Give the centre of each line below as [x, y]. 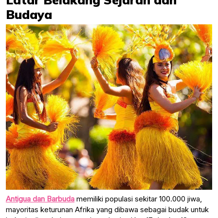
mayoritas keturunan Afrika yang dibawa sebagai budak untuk [107, 209]
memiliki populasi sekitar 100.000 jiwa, [138, 199]
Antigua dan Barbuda [40, 199]
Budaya [29, 14]
